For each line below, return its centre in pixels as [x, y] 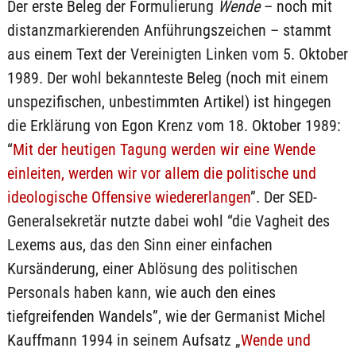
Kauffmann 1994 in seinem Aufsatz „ [124, 340]
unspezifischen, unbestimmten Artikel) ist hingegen [169, 102]
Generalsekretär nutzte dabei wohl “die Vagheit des [168, 221]
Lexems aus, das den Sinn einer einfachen [139, 245]
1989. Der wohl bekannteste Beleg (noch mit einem [167, 78]
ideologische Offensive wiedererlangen [128, 197]
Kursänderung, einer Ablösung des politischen [152, 269]
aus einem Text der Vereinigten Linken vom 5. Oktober [177, 54]
